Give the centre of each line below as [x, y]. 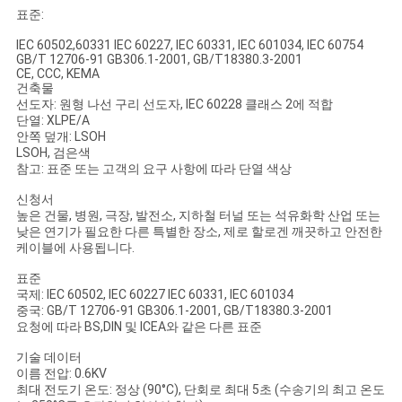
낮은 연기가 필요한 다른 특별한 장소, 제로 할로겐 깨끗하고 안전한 [199, 232]
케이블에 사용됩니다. [75, 248]
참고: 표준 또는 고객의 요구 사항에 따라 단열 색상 [153, 169]
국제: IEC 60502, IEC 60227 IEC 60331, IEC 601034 [154, 295]
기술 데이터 [48, 358]
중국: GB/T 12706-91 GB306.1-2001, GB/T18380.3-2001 [174, 311]
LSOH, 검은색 [53, 153]
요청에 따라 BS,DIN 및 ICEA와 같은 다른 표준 [139, 327]
